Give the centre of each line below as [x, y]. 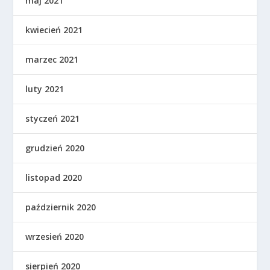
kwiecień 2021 [54, 30]
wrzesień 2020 [55, 237]
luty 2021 [45, 89]
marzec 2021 [52, 59]
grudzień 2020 [55, 148]
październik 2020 [61, 207]
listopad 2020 [54, 177]
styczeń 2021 [53, 118]
